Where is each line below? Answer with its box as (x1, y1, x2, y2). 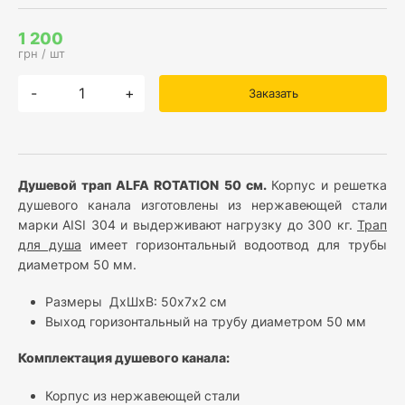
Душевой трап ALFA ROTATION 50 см (18, 176, 263, 193)
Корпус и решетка (270, 176, 387, 193)
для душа (18, 236, 81, 252)
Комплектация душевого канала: (18, 350, 230, 366)
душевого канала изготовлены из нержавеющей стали (18, 196, 387, 212)
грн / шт (18, 45, 65, 61)
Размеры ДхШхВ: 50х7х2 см (45, 294, 227, 310)
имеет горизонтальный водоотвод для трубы (81, 236, 387, 252)
